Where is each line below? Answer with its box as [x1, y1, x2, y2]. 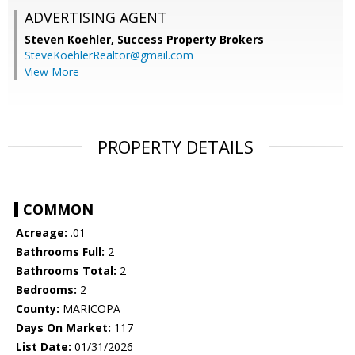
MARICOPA [59, 301, 120, 317]
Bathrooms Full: [16, 244, 105, 260]
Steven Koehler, [25, 32, 117, 48]
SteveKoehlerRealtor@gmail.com [25, 48, 193, 63]
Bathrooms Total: [16, 263, 116, 279]
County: [16, 301, 59, 317]
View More [25, 64, 79, 80]
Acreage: [16, 225, 67, 241]
